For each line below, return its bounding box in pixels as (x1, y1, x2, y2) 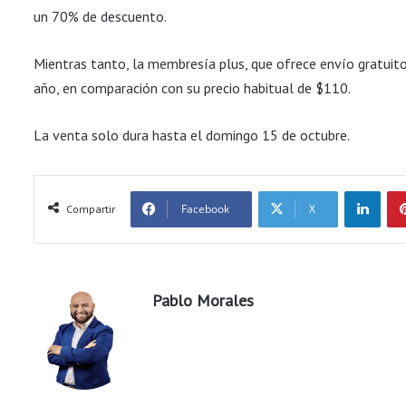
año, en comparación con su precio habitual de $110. (34, 78, 351, 97)
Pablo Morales (152, 289, 254, 311)
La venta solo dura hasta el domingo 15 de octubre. (34, 125, 350, 144)
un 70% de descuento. (34, 6, 167, 25)
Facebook (181, 200, 229, 217)
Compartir (66, 201, 115, 216)
